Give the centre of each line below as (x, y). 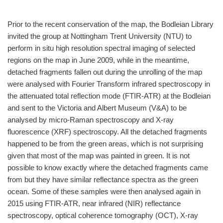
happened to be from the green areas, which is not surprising (105, 144)
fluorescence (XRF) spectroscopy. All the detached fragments (107, 132)
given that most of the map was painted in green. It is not (99, 156)
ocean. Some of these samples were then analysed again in (104, 191)
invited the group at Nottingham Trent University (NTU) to (100, 36)
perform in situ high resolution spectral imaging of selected (101, 48)
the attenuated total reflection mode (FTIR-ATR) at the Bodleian (109, 96)
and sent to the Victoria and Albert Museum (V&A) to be (97, 108)
